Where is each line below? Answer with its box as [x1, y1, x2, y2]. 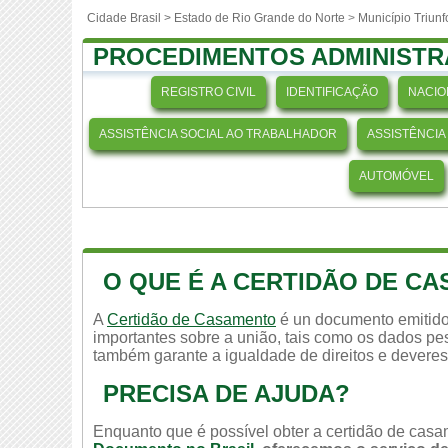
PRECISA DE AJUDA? [103, 380, 350, 407]
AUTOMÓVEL [358, 170, 434, 182]
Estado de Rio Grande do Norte [174, 11, 345, 25]
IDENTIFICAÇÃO [285, 86, 378, 98]
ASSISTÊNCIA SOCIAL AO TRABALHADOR [99, 128, 337, 140]
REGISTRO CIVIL [160, 86, 256, 98]
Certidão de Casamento [107, 311, 276, 328]
